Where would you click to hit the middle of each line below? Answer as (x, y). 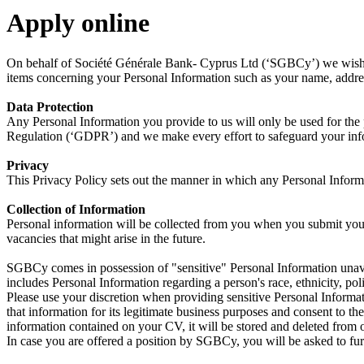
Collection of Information (76, 209)
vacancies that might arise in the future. (106, 238)
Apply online (78, 23)
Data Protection (50, 106)
